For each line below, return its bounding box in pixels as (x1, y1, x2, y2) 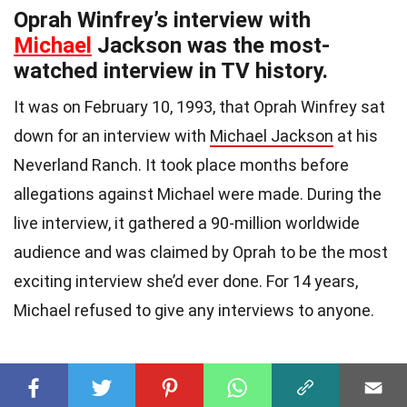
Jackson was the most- (92, 33, 330, 59)
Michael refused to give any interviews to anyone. (14, 301, 374, 321)
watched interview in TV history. (14, 58, 328, 84)
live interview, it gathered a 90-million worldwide (14, 213, 360, 233)
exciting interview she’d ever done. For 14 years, (14, 272, 358, 292)
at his (333, 126, 378, 146)
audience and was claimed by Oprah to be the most (14, 243, 388, 263)
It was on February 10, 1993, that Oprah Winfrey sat (14, 97, 385, 117)
